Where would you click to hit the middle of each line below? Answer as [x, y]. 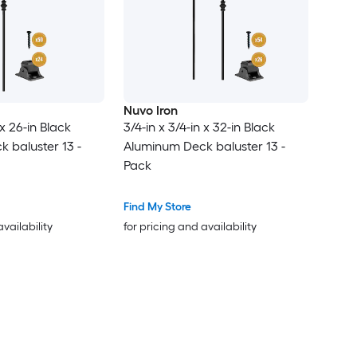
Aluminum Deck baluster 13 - [204, 147]
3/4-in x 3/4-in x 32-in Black [199, 127]
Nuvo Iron [150, 111]
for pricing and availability [190, 227]
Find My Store [157, 207]
